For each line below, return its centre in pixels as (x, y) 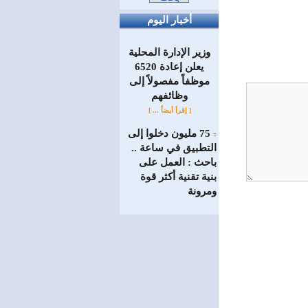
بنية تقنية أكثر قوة (178, 177)
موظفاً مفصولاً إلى (169, 81)
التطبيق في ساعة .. (174, 148)
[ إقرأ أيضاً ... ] (170, 110)
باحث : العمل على (178, 162)
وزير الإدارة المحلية (169, 52)
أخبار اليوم (169, 20)
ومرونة (202, 191)
